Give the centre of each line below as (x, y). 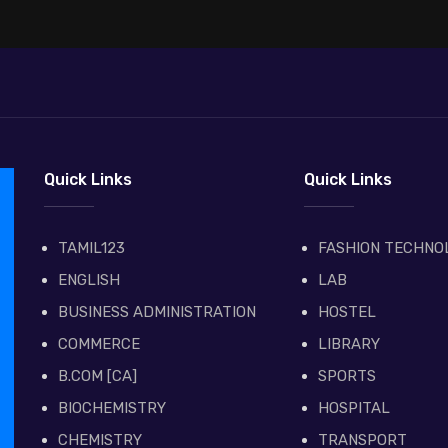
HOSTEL (346, 312)
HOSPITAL (353, 408)
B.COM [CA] (97, 376)
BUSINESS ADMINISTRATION (157, 312)
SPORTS (346, 376)
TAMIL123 (91, 248)
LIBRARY (348, 344)
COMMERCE (99, 344)
